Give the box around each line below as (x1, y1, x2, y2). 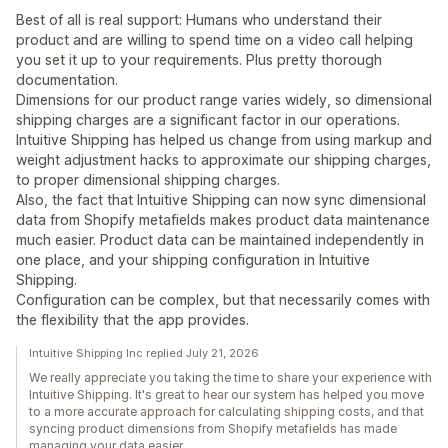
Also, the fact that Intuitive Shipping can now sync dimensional (16, 191, 426, 209)
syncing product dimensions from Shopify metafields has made (29, 421, 397, 437)
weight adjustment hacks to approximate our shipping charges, (16, 151, 431, 169)
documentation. (16, 71, 118, 89)
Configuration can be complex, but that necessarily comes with (16, 291, 430, 309)
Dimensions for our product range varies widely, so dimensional (16, 91, 432, 109)
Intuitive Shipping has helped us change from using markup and (16, 131, 432, 149)
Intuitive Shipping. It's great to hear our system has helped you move (29, 387, 424, 403)
